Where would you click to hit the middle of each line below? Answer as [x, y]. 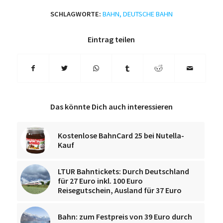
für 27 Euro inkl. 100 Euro [100, 180]
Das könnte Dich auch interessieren [111, 106]
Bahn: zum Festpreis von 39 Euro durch [125, 216]
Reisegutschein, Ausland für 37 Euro [119, 190]
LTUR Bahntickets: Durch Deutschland [123, 171]
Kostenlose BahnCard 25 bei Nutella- [121, 135]
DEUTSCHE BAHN [148, 14]
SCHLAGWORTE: [75, 14]
